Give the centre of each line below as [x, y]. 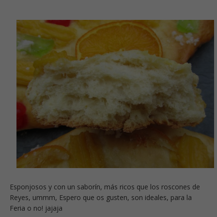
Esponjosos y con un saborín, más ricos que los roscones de [105, 186]
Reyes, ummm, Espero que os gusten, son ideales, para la [101, 197]
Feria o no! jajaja [36, 208]
